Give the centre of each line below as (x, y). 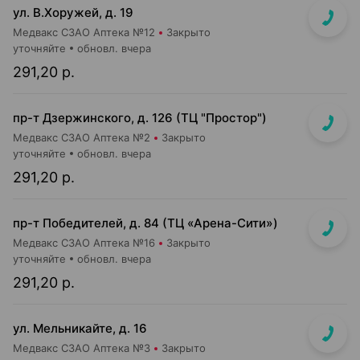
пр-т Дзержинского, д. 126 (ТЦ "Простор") (140, 118)
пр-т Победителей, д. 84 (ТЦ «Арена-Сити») (145, 223)
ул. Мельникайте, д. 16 (80, 328)
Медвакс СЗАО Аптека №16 (84, 243)
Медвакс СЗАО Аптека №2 (82, 137)
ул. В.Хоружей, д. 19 (73, 12)
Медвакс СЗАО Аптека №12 (84, 32)
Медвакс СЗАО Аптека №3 (82, 348)
